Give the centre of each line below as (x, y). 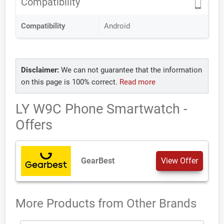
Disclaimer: (40, 70)
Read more (137, 82)
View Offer (179, 161)
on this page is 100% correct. (70, 82)
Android (117, 26)
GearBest (98, 161)
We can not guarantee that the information (130, 70)
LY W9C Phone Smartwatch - (101, 109)
